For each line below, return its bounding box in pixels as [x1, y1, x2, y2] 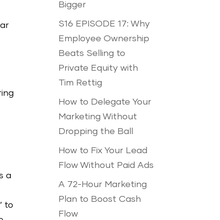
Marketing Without [58, 112, 137, 121]
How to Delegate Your [58, 98, 152, 107]
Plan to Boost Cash [58, 195, 141, 204]
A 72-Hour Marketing [58, 180, 147, 189]
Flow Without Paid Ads [58, 161, 154, 170]
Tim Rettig [58, 79, 103, 87]
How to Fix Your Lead [58, 146, 148, 155]
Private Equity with [58, 64, 138, 73]
